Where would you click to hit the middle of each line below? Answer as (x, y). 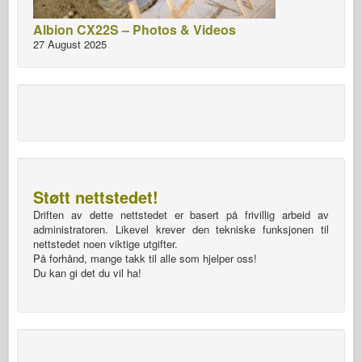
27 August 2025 (70, 44)
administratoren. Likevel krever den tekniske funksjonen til (181, 229)
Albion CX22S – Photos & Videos (135, 29)
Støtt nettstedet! (96, 196)
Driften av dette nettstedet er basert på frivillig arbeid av (181, 214)
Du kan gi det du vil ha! (87, 272)
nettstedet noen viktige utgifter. (105, 243)
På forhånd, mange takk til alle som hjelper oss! (145, 258)
